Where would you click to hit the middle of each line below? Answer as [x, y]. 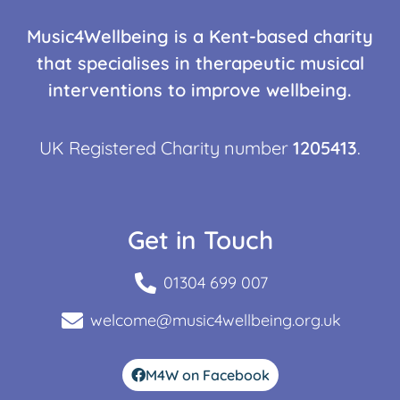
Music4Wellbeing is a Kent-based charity [200, 37]
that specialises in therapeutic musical [200, 63]
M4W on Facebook [207, 375]
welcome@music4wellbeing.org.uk [216, 321]
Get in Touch [200, 240]
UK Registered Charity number [166, 147]
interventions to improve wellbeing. [200, 90]
